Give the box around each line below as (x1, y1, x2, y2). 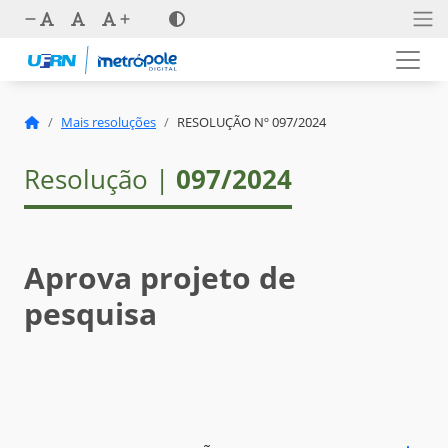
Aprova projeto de (24, 257, 296, 299)
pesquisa (24, 293, 157, 335)
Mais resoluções (61, 113, 156, 132)
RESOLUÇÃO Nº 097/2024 (177, 113, 326, 132)
